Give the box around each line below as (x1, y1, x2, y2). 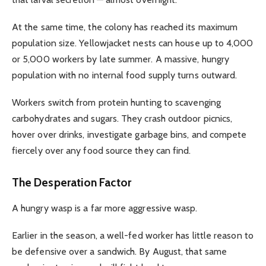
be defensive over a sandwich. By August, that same (12, 245, 227, 257)
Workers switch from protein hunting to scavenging (12, 96, 221, 108)
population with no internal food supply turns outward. (12, 69, 237, 81)
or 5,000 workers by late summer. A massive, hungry (12, 53, 229, 65)
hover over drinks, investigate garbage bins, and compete (12, 128, 247, 140)
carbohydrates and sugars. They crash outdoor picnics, (12, 112, 233, 124)
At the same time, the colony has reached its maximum (12, 21, 238, 33)
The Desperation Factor (12, 175, 131, 190)
